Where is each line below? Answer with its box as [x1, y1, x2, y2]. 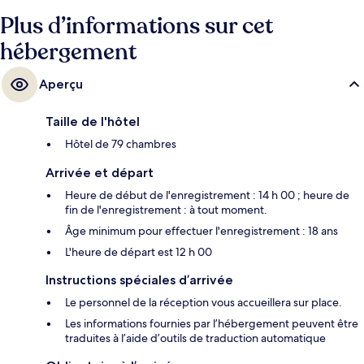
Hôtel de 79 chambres [65, 136, 176, 152]
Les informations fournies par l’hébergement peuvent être [65, 316, 358, 331]
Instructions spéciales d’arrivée [45, 272, 233, 288]
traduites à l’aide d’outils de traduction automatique [65, 331, 326, 346]
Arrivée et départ [45, 165, 154, 181]
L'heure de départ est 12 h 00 [65, 245, 212, 260]
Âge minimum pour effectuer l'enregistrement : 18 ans [65, 223, 338, 239]
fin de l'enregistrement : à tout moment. [65, 202, 267, 218]
